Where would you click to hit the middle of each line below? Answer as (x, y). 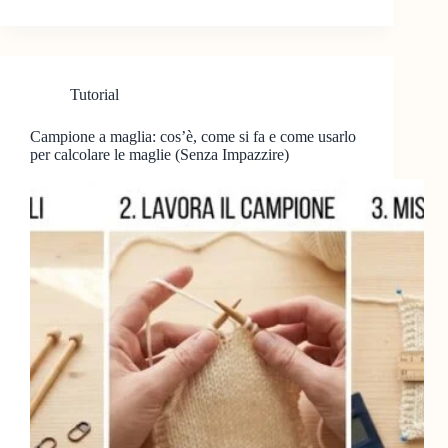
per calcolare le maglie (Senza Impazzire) (159, 155)
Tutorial (94, 95)
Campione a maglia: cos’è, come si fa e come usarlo (193, 137)
